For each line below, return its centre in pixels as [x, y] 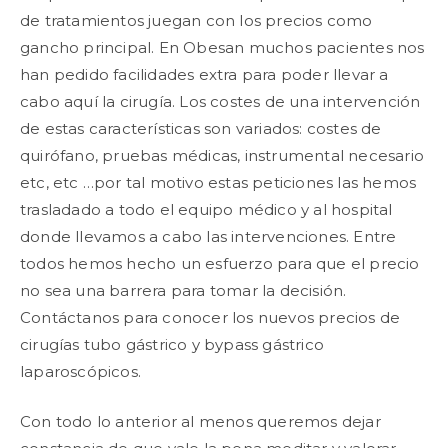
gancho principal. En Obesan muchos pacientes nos [222, 47]
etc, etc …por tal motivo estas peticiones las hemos [218, 182]
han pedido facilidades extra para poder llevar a [204, 74]
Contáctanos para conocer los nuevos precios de [210, 317]
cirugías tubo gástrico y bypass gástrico [172, 344]
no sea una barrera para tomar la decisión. [183, 290]
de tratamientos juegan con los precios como [196, 20]
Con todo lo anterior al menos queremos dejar [200, 421]
